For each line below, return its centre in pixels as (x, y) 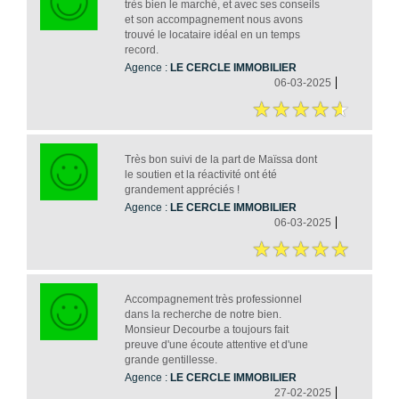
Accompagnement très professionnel (213, 299)
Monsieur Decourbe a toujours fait (206, 329)
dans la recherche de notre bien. (203, 314)
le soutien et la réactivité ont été (200, 174)
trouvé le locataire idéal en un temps (212, 34)
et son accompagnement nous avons (213, 19)
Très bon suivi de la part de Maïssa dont (220, 159)
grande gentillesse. (171, 359)
